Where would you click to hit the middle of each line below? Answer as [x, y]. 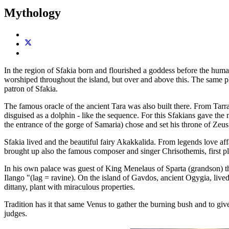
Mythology [32, 13]
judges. [16, 214]
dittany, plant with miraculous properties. [70, 187]
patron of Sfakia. [31, 89]
